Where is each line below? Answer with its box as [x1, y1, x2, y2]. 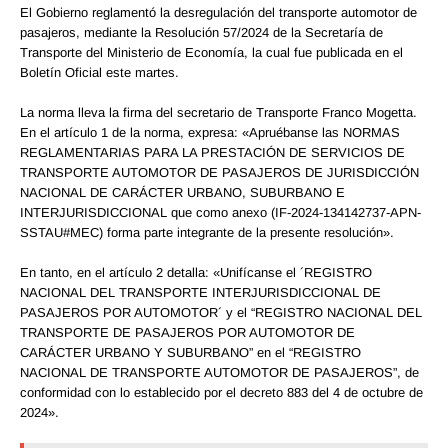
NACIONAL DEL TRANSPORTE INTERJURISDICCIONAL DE [20, 284, 381, 300]
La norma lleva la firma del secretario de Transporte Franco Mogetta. [20, 104, 417, 120]
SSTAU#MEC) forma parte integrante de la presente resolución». [20, 224, 394, 240]
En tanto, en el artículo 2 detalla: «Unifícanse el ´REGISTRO [20, 264, 372, 280]
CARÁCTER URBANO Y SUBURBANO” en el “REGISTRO [20, 344, 361, 360]
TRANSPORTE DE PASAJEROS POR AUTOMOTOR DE [20, 324, 355, 340]
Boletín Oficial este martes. [20, 64, 179, 80]
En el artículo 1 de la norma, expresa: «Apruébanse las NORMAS [20, 124, 400, 140]
